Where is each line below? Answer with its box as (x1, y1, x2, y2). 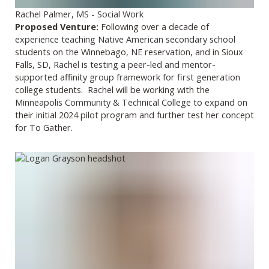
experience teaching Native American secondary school (15, 32, 235, 45)
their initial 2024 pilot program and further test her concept (15, 108, 254, 121)
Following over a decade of (101, 20, 209, 32)
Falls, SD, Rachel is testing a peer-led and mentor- (15, 58, 216, 70)
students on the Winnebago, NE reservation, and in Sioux (15, 45, 243, 58)
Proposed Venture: (15, 20, 101, 32)
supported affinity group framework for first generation (15, 70, 240, 83)
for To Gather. (15, 121, 73, 133)
